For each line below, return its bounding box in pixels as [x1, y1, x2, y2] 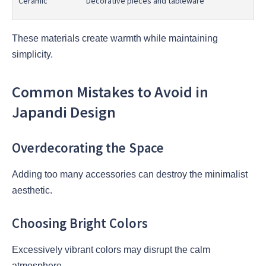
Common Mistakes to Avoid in [12, 82, 208, 102]
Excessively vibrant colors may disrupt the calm [12, 245, 210, 255]
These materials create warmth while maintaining [12, 33, 218, 44]
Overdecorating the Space [12, 139, 164, 156]
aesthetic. [12, 185, 52, 195]
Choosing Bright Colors [12, 215, 148, 232]
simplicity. [12, 49, 53, 60]
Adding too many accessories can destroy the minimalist [12, 169, 248, 179]
